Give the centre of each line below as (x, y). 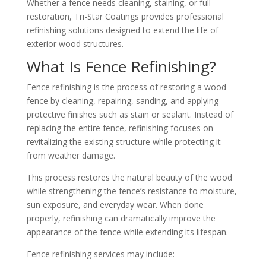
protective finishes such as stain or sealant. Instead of (130, 114)
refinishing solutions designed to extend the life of (122, 30)
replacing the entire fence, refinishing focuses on (120, 128)
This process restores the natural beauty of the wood (129, 177)
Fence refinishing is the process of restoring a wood (126, 87)
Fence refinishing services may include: (100, 254)
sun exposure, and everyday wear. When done (115, 204)
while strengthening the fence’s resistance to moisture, (132, 191)
